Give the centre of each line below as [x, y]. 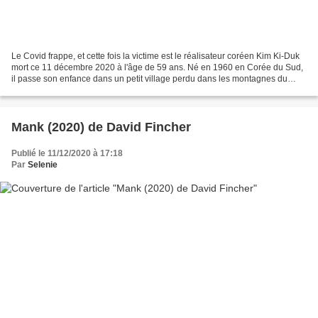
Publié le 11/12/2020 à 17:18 [67, 153]
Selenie [43, 164]
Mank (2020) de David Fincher [149, 127]
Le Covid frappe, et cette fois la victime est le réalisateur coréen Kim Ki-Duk [155, 56]
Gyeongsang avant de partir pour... [78, 90]
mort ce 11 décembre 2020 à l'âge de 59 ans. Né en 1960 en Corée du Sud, [157, 67]
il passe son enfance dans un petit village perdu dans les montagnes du [149, 78]
